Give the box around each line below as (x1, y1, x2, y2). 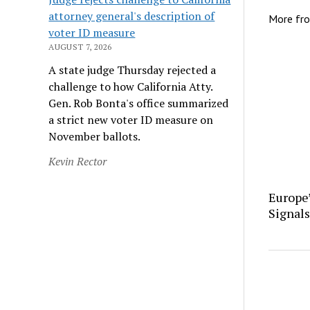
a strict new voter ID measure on (48, 111, 214, 127)
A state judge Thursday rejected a (48, 62, 217, 77)
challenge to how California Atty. (48, 78, 213, 94)
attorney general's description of (48, 8, 215, 24)
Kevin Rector (48, 153, 107, 169)
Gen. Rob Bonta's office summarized (48, 95, 229, 111)
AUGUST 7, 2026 (48, 41, 112, 52)
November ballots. (48, 128, 141, 144)
